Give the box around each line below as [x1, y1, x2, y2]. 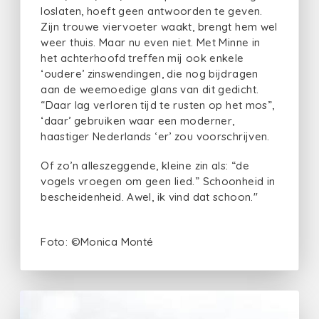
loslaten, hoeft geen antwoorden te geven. [41, 4, 263, 19]
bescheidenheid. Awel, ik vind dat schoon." [41, 190, 258, 204]
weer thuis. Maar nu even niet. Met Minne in [41, 36, 261, 50]
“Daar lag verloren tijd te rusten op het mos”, [41, 98, 275, 113]
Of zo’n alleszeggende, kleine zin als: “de [41, 159, 249, 172]
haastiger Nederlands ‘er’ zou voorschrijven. [41, 130, 270, 144]
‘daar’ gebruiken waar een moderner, [41, 114, 235, 128]
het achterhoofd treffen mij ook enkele [41, 51, 244, 66]
